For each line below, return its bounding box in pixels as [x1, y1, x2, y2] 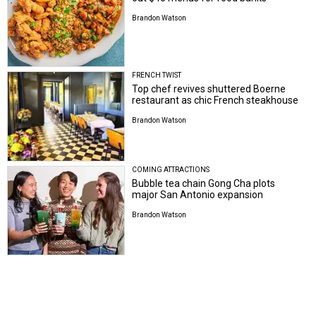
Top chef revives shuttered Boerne [132, 83, 286, 95]
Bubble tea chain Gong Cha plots [132, 177, 276, 189]
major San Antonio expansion [132, 188, 264, 200]
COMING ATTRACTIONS [132, 165, 210, 174]
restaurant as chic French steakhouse [132, 95, 299, 107]
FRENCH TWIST [132, 71, 182, 80]
